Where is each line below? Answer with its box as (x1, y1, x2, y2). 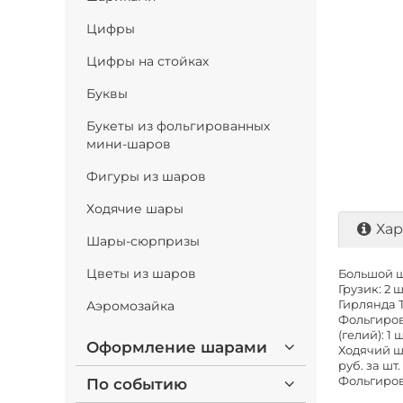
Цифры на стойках (86, 53, 209, 69)
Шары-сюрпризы (86, 233, 200, 249)
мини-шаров (86, 136, 171, 152)
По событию (86, 375, 187, 393)
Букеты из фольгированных (86, 118, 270, 134)
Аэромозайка (86, 298, 175, 314)
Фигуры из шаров (86, 168, 206, 184)
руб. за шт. (338, 359, 400, 372)
